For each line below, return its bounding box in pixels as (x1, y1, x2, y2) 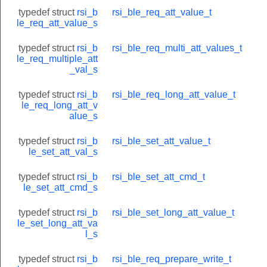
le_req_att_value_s (17, 17, 98, 28)
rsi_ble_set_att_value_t (112, 135, 210, 146)
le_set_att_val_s (29, 146, 98, 157)
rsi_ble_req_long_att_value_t (112, 89, 235, 100)
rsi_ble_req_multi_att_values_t (112, 42, 242, 53)
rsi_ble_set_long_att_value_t (112, 207, 234, 218)
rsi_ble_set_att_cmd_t (112, 171, 205, 182)
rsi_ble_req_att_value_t (112, 7, 212, 17)
